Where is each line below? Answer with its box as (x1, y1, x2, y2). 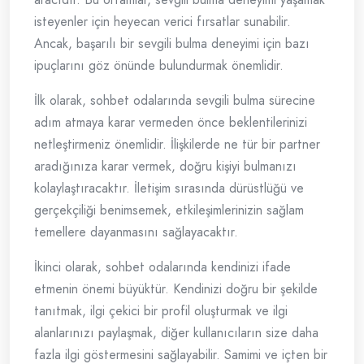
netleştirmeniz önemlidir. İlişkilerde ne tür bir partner (34, 135, 320, 154)
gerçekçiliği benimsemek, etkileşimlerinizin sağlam (34, 201, 304, 220)
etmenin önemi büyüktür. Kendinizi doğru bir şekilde (34, 279, 318, 299)
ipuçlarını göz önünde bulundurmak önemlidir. (34, 56, 284, 76)
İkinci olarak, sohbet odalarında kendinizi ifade (34, 258, 291, 277)
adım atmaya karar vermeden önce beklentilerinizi (34, 113, 307, 132)
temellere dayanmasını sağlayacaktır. (34, 223, 238, 242)
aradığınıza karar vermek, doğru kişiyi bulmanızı (34, 157, 297, 176)
